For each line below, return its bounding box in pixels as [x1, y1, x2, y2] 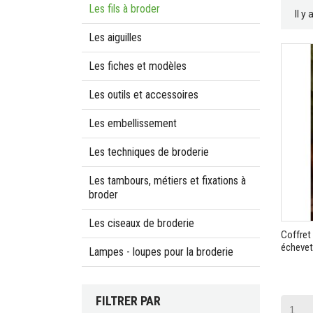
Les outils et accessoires [89, 88, 198, 102]
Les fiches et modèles [89, 59, 187, 73]
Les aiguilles [89, 31, 142, 45]
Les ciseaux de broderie [89, 217, 194, 231]
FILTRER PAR [96, 293, 161, 308]
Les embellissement [89, 117, 177, 131]
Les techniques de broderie [89, 145, 209, 159]
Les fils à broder [89, 2, 160, 16]
